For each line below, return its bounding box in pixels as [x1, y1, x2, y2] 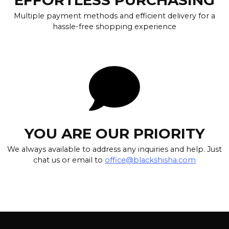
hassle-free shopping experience [53, 21, 176, 31]
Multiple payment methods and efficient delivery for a [14, 11, 215, 20]
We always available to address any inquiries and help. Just [7, 144, 222, 154]
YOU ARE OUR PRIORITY [24, 124, 205, 142]
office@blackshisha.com [105, 155, 196, 165]
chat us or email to [33, 155, 105, 165]
